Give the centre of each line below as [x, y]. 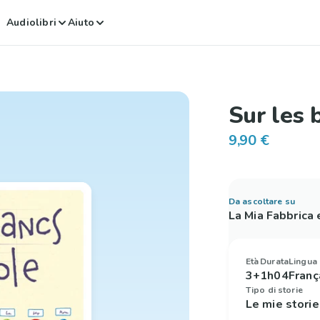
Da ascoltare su [262, 201]
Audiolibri [32, 22]
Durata [275, 261]
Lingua [303, 261]
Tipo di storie [274, 290]
